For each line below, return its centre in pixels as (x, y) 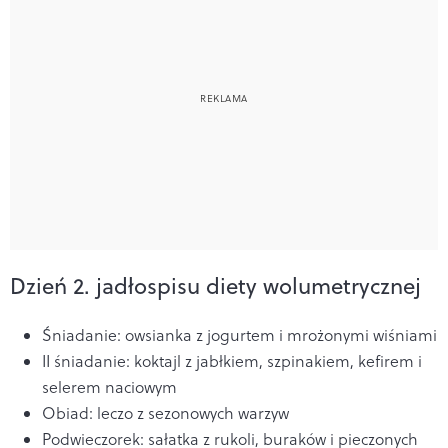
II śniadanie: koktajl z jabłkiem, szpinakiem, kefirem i (232, 360)
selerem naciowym (109, 386)
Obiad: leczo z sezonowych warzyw (165, 412)
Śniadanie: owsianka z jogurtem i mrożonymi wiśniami (239, 334)
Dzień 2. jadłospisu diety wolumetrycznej (215, 285)
